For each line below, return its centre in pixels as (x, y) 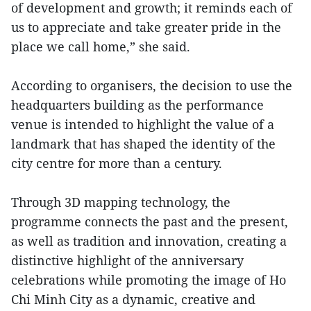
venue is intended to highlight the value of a (143, 124)
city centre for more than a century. (117, 163)
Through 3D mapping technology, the (121, 202)
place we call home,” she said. (101, 46)
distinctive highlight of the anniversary (127, 260)
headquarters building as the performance (137, 104)
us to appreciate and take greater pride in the (146, 27)
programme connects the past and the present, (150, 221)
